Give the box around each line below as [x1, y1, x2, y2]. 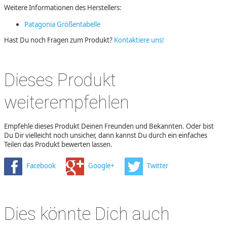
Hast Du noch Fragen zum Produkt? [4, 35, 114, 45]
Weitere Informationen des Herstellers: [4, 3, 122, 12]
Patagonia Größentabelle [24, 19, 100, 29]
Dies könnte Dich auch [4, 204, 170, 224]
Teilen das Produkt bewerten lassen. [4, 139, 112, 149]
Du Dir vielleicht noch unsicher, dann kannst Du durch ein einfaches [4, 130, 207, 140]
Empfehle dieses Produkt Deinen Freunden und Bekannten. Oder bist [4, 121, 214, 131]
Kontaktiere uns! [114, 35, 164, 45]
